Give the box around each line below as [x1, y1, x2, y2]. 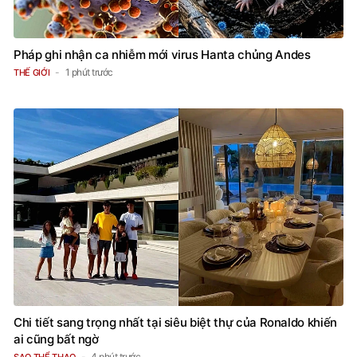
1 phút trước [65, 65, 113, 78]
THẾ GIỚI [14, 66, 50, 78]
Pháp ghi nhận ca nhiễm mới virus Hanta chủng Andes [14, 46, 311, 62]
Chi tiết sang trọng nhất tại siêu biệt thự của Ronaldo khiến [14, 315, 337, 331]
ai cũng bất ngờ [14, 331, 99, 347]
